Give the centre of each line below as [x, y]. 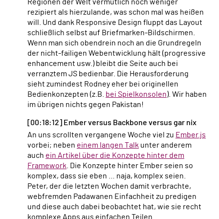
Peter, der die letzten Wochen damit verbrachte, [109, 186]
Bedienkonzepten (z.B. [66, 95]
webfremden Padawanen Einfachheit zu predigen [112, 197]
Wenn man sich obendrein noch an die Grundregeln [114, 43]
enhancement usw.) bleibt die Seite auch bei [103, 64]
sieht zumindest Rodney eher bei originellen [103, 84]
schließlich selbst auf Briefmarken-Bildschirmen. [111, 33]
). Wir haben [187, 95]
